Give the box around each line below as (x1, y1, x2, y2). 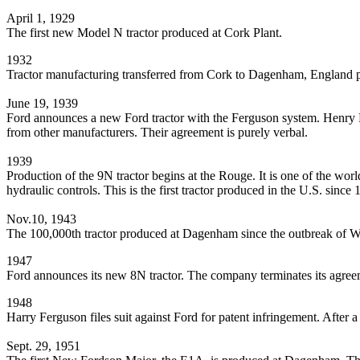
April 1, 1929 (6, 11, 75, 26)
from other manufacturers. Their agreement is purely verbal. (6, 125, 308, 140)
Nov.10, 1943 (6, 212, 76, 227)
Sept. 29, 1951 (6, 339, 80, 354)
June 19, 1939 (6, 96, 78, 111)
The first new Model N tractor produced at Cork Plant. (6, 26, 282, 40)
